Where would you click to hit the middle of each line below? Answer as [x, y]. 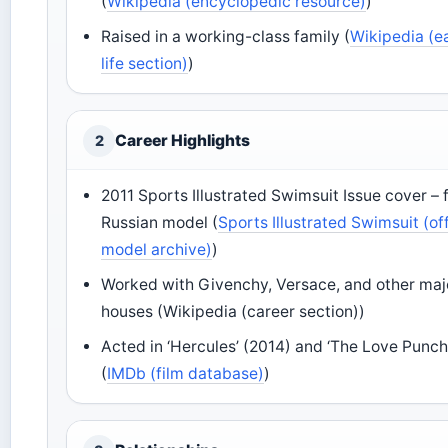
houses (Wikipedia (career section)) [233, 311]
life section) [145, 63]
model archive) [157, 249]
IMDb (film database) [186, 373]
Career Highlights [182, 140]
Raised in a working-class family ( [226, 36]
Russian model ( [160, 222]
